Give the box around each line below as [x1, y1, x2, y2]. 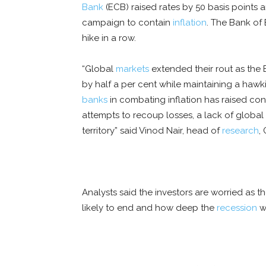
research [222, 125, 259, 137]
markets [116, 64, 149, 75]
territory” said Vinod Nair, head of [82, 125, 222, 137]
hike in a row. [82, 33, 136, 44]
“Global [82, 64, 116, 75]
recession [217, 202, 257, 214]
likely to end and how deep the [82, 202, 217, 214]
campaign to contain [82, 17, 173, 28]
